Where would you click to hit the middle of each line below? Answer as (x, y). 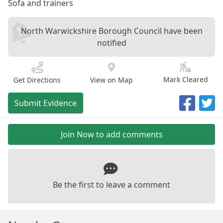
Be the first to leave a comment (111, 185)
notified (111, 43)
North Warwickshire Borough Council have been (111, 31)
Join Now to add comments (111, 134)
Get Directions (37, 80)
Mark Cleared (186, 79)
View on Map (111, 80)
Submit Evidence (46, 103)
